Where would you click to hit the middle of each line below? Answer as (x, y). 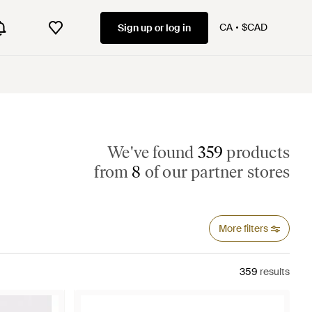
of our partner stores (215, 172)
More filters (243, 228)
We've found (153, 152)
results (274, 272)
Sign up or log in (154, 28)
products (256, 152)
